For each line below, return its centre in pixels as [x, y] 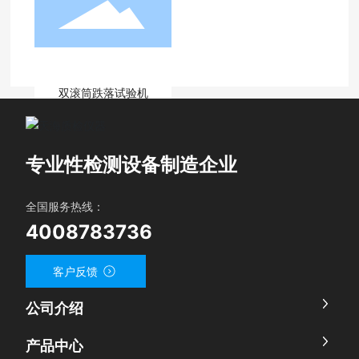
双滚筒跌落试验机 [103, 92]
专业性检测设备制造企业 [132, 164]
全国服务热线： [65, 206]
